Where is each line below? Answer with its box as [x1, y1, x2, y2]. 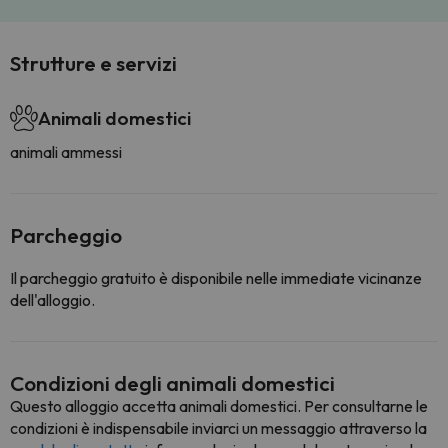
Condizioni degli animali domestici [10, 370, 335, 396]
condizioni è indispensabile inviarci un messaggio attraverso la [10, 418, 427, 438]
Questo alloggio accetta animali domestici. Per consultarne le [10, 396, 428, 416]
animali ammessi [10, 142, 122, 162]
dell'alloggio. [10, 290, 95, 310]
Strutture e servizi [10, 50, 177, 76]
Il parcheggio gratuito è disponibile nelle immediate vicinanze [10, 268, 422, 288]
